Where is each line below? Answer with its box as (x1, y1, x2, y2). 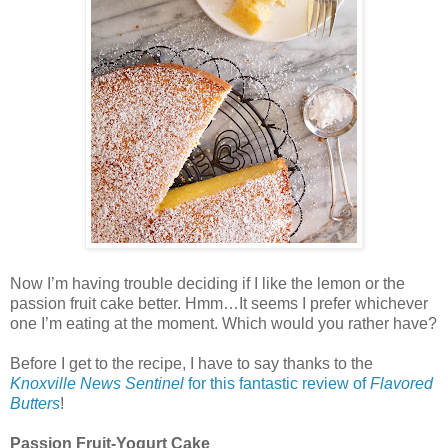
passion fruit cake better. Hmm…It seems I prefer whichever (10, 294, 428, 312)
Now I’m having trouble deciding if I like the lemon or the (10, 274, 405, 292)
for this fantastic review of (184, 374, 370, 392)
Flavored (370, 374, 433, 392)
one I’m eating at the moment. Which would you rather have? (10, 314, 437, 332)
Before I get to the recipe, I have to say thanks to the (10, 354, 373, 372)
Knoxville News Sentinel (10, 374, 184, 392)
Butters (10, 394, 60, 412)
